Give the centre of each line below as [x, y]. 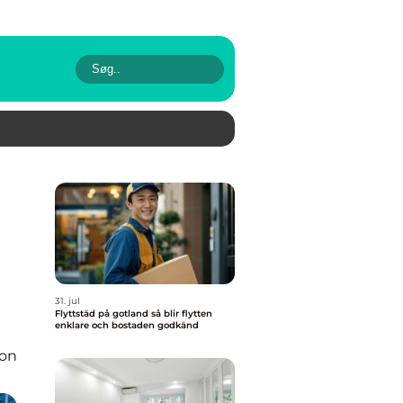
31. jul [67, 301]
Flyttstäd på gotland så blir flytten [103, 313]
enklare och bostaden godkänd [127, 325]
